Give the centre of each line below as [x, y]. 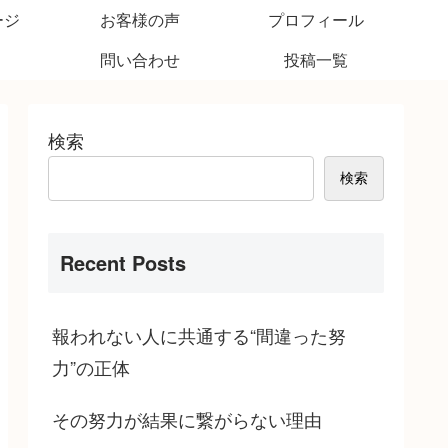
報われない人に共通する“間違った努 [199, 335]
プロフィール [316, 19]
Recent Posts [123, 263]
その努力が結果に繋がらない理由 [187, 419]
